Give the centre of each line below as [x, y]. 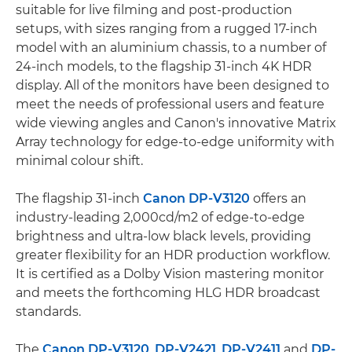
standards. [48, 311]
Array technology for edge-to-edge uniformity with [175, 141]
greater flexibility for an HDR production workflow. [173, 255]
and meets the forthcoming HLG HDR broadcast [168, 292]
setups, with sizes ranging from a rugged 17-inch [167, 28]
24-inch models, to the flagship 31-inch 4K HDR [164, 66]
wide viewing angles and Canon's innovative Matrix [176, 123]
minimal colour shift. [79, 160]
